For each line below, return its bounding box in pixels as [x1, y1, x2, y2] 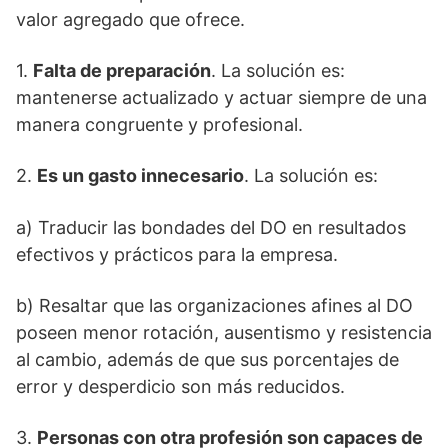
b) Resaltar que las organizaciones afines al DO [16, 295, 413, 316]
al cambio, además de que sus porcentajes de [16, 349, 399, 370]
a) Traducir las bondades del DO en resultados [16, 217, 406, 238]
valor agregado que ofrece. [16, 9, 245, 30]
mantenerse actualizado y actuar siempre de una [16, 87, 427, 108]
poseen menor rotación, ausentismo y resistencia [16, 322, 432, 343]
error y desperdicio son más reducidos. [16, 376, 345, 397]
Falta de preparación [33, 60, 211, 81]
